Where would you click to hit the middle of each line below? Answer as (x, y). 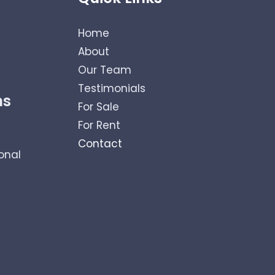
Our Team (105, 70)
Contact (100, 144)
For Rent (99, 125)
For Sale (99, 107)
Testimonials (112, 88)
